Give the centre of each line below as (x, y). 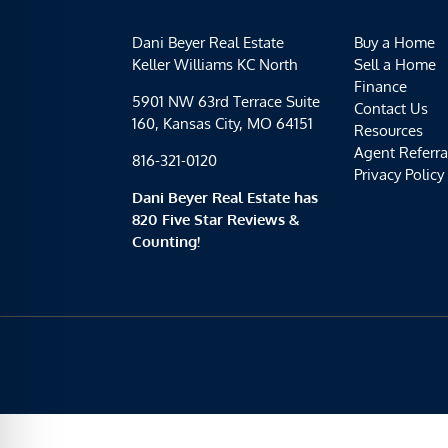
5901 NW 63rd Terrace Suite (226, 101)
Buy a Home (394, 42)
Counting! (166, 241)
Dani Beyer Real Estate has (225, 197)
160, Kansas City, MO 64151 (222, 123)
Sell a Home (395, 64)
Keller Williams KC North (214, 64)
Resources (388, 130)
